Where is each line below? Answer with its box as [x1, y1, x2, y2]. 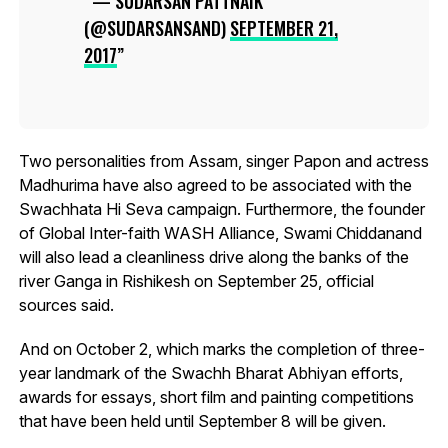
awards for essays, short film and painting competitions [18, 386, 414, 407]
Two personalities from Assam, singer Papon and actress [18, 150, 429, 171]
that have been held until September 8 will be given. [18, 410, 386, 431]
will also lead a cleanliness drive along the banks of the [18, 246, 409, 267]
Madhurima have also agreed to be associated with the [18, 174, 412, 195]
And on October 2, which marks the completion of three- [18, 338, 425, 359]
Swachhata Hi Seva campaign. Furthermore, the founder [18, 198, 425, 219]
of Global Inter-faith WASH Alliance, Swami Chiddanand [18, 222, 422, 243]
